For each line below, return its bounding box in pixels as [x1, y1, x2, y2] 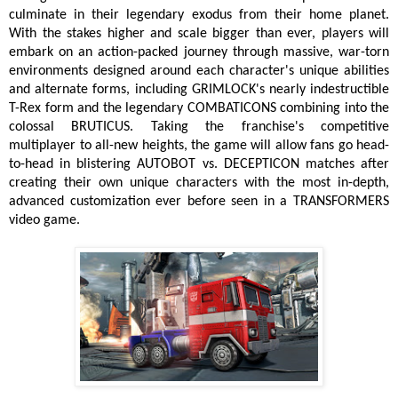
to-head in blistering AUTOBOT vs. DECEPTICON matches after [9, 157, 389, 172]
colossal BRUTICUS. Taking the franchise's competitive [9, 120, 389, 135]
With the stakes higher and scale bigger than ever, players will [9, 27, 389, 42]
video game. [9, 213, 80, 228]
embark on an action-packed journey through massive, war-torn [9, 45, 389, 60]
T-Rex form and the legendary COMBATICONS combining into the [9, 101, 389, 116]
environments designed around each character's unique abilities [9, 64, 389, 79]
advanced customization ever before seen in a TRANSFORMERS [9, 195, 389, 210]
